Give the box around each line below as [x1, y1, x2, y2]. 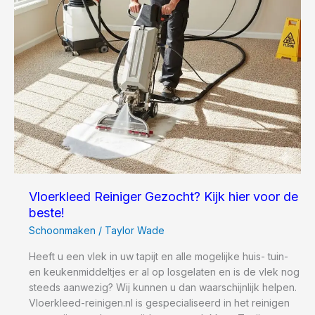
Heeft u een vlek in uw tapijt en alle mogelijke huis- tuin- [29, 250, 288, 263]
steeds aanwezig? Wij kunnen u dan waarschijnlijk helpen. [29, 281, 297, 294]
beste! [29, 205, 65, 220]
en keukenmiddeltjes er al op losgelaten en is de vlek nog [29, 266, 300, 278]
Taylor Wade [105, 224, 165, 236]
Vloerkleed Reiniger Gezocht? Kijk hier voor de [29, 188, 298, 204]
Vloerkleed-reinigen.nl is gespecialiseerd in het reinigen [29, 297, 290, 309]
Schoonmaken [29, 224, 96, 236]
